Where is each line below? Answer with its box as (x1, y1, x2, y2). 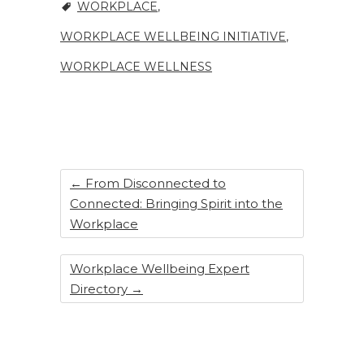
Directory (70, 281, 131, 297)
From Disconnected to (82, 175, 226, 191)
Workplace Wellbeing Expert (70, 261, 249, 276)
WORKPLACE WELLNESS (60, 59, 212, 74)
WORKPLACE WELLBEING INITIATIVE (60, 29, 286, 44)
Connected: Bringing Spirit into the (70, 196, 283, 211)
